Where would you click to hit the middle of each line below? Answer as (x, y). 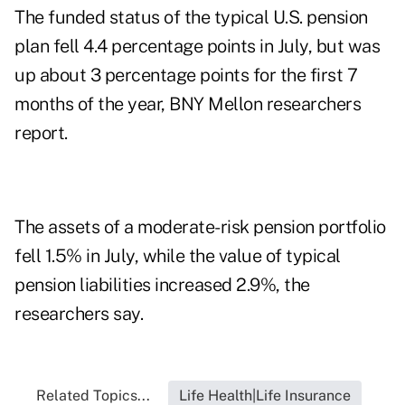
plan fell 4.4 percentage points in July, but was (197, 47)
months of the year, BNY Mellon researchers (188, 104)
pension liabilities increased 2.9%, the (162, 285)
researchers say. (79, 314)
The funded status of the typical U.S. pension (191, 18)
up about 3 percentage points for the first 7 (186, 75)
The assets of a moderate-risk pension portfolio (200, 227)
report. (41, 133)
